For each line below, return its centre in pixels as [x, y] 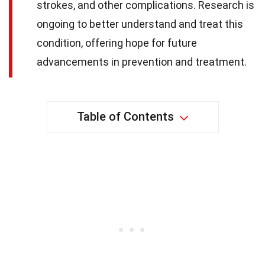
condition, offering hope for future [117, 43]
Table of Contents [125, 117]
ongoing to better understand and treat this [140, 24]
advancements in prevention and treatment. [142, 62]
